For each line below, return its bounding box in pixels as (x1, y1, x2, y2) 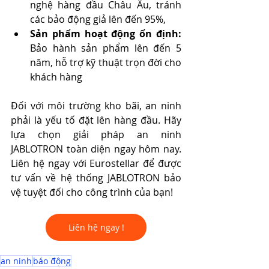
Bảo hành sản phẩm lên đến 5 (30, 41, 181, 55)
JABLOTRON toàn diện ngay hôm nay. (11, 142, 181, 156)
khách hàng (30, 70, 82, 83)
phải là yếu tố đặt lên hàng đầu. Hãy (11, 113, 181, 127)
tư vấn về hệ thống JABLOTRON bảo (11, 171, 181, 184)
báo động (33, 255, 71, 267)
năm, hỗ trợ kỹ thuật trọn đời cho (30, 55, 181, 69)
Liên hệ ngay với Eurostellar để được (11, 156, 181, 170)
